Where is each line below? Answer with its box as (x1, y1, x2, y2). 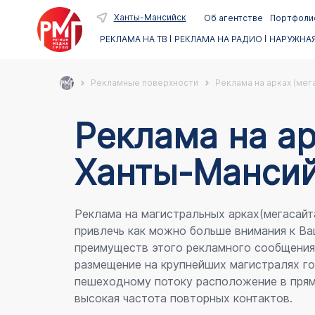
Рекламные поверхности (90, 77, 198, 88)
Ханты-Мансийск (113, 12, 186, 22)
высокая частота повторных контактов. (74, 291, 292, 305)
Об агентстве (203, 13, 263, 23)
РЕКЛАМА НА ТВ (99, 34, 167, 44)
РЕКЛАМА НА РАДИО (174, 34, 262, 44)
